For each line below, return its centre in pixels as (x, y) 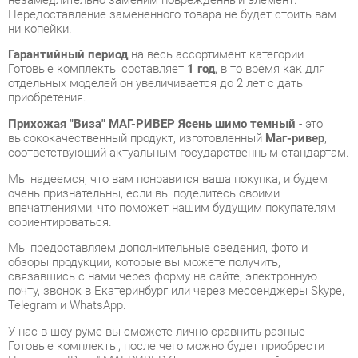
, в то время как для (259, 9)
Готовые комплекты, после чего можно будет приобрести (159, 274)
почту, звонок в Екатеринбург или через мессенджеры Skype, (169, 222)
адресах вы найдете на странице (95, 330)
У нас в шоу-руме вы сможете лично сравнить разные (150, 261)
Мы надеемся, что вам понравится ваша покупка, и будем (161, 114)
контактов (211, 330)
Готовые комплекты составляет (93, 9)
